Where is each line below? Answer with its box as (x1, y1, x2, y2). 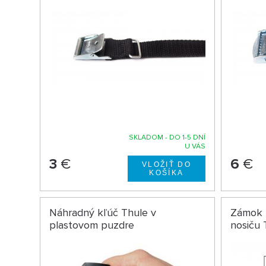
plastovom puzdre (49, 218, 135, 232)
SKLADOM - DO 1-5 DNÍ (129, 133, 206, 142)
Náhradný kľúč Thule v (49, 206, 157, 220)
